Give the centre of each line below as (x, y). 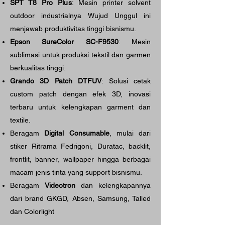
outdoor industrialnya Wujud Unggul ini (80, 16)
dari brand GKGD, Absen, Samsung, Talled (80, 198)
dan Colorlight (32, 211)
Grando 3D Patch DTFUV (56, 81)
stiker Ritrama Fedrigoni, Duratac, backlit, (80, 146)
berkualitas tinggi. (38, 68)
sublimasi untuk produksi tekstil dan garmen (80, 55)
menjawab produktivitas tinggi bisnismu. (73, 29)
